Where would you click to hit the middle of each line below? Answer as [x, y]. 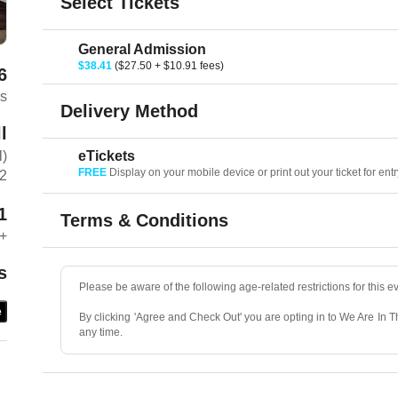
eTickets [107, 156]
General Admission [143, 49]
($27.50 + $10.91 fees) [170, 66]
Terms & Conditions [145, 220]
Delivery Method [130, 111]
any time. [101, 332]
